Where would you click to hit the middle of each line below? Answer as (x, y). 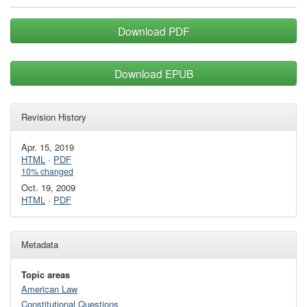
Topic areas (46, 275)
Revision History (54, 117)
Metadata (40, 245)
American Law (49, 289)
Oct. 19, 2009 (48, 188)
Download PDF (153, 31)
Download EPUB (153, 73)
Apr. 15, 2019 (48, 147)
